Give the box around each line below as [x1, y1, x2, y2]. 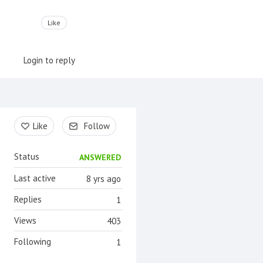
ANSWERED [79, 152, 121, 163]
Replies [14, 194, 42, 205]
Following [14, 236, 51, 247]
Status [14, 151, 39, 162]
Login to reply [23, 55, 75, 66]
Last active [14, 173, 56, 184]
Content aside [12, 113, 73, 126]
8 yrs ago [86, 173, 121, 184]
